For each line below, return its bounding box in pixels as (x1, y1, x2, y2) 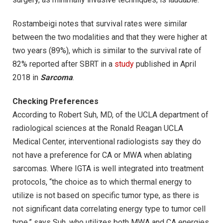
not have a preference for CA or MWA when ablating (12, 150, 192, 160)
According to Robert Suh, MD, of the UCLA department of (12, 110, 209, 119)
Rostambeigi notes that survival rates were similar (12, 18, 187, 28)
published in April (134, 59, 196, 69)
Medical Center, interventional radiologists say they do (12, 136, 201, 146)
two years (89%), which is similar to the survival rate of (12, 45, 202, 55)
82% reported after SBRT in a (12, 59, 114, 69)
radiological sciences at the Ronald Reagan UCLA (12, 123, 183, 133)
